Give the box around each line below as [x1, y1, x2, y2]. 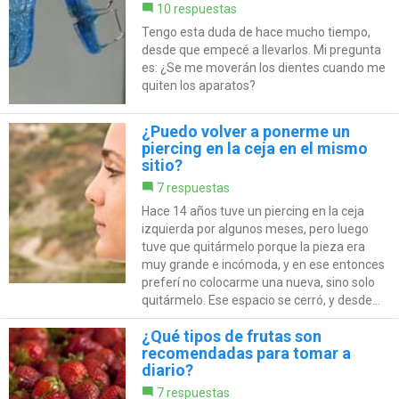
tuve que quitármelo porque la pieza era [141, 239, 365, 254]
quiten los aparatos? [141, 77, 256, 93]
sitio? [141, 155, 183, 175]
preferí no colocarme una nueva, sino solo [141, 274, 375, 289]
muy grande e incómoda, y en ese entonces [141, 256, 385, 272]
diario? [141, 360, 193, 379]
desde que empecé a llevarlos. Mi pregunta [141, 42, 381, 57]
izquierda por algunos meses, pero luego [141, 221, 369, 236]
